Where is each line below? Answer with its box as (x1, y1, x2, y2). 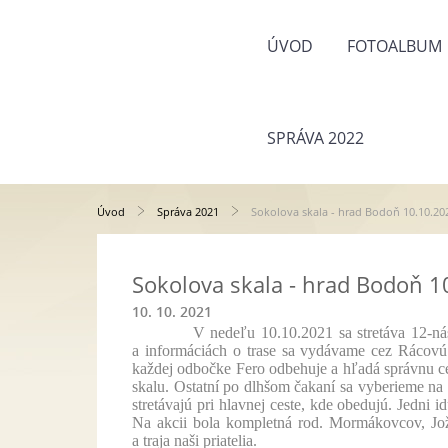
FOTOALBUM (347, 35, 442, 57)
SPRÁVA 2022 (267, 127, 364, 149)
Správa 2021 (157, 204, 219, 219)
